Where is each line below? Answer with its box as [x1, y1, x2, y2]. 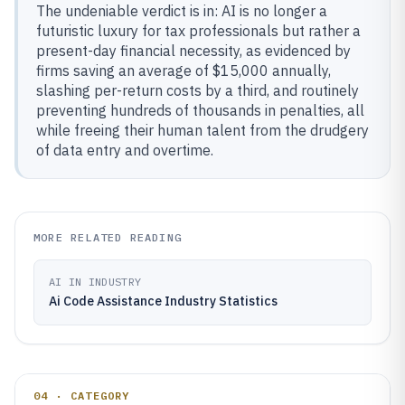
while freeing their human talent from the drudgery [36, 121, 369, 139]
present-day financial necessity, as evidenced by [36, 42, 351, 60]
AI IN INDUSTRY [49, 275, 142, 288]
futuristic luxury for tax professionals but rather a [36, 22, 361, 40]
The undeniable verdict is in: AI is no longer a [36, 2, 327, 20]
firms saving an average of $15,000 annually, [36, 61, 331, 80]
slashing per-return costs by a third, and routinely [36, 81, 359, 99]
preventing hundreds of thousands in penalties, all [36, 101, 364, 119]
